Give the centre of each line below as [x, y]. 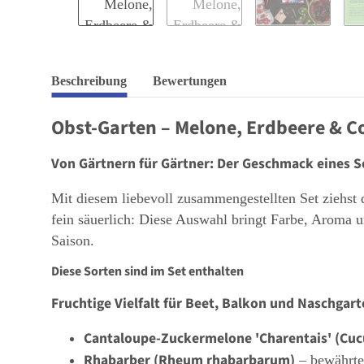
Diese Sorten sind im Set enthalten [147, 271]
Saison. [73, 240]
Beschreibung [89, 80]
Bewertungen [190, 80]
